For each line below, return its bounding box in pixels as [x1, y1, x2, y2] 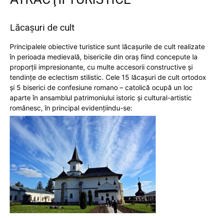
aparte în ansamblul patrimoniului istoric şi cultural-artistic [10, 93, 192, 102]
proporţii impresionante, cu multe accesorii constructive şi [10, 62, 193, 71]
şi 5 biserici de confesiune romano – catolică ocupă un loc [10, 83, 193, 91]
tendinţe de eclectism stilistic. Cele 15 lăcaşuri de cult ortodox [10, 73, 206, 81]
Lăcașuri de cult [10, 21, 74, 33]
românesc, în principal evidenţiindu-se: [10, 103, 132, 112]
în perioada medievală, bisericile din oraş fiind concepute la [10, 52, 198, 61]
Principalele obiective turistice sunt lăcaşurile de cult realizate [10, 42, 205, 51]
